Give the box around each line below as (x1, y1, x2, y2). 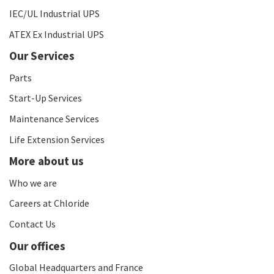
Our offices (9, 238, 65, 253)
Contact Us (9, 217, 56, 230)
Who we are (9, 176, 57, 189)
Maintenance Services (9, 112, 99, 125)
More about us (9, 154, 84, 169)
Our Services (9, 48, 75, 64)
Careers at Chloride (9, 197, 89, 210)
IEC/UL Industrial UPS (9, 7, 100, 20)
